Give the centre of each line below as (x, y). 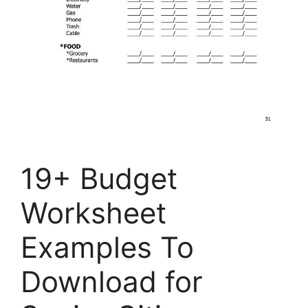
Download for (112, 282)
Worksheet (93, 213)
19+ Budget (99, 179)
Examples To (107, 247)
